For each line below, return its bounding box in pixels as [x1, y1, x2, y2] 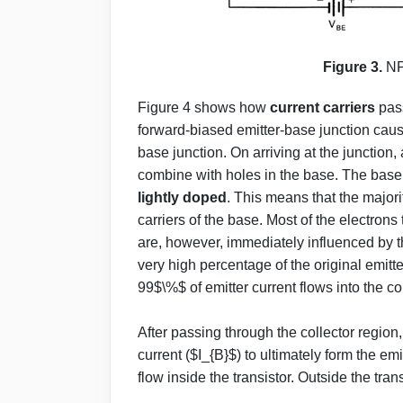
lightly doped [138, 189, 227, 205]
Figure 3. [322, 58, 386, 75]
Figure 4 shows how [138, 99, 270, 115]
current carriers [270, 99, 375, 115]
